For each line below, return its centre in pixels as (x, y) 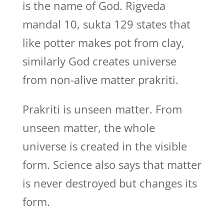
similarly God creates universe (99, 61)
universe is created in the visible (104, 146)
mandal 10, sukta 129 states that (106, 24)
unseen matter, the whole (88, 127)
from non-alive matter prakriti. (100, 79)
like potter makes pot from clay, (103, 42)
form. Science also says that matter (112, 164)
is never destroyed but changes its (109, 183)
